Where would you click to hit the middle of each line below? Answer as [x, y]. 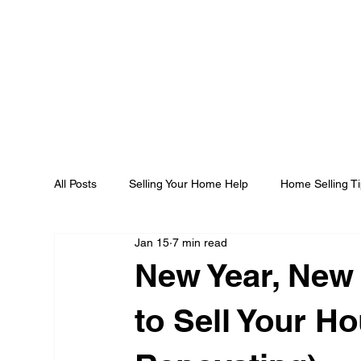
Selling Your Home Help [189, 184]
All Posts [76, 184]
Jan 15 [152, 243]
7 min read [200, 243]
